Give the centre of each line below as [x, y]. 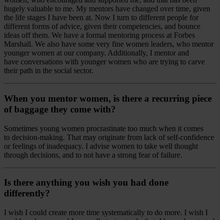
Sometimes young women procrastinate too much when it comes [104, 128]
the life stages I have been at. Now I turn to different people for [101, 18]
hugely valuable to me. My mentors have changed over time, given [107, 9]
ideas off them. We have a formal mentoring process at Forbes [99, 35]
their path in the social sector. [49, 71]
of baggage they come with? [60, 109]
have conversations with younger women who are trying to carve [104, 62]
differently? [27, 193]
